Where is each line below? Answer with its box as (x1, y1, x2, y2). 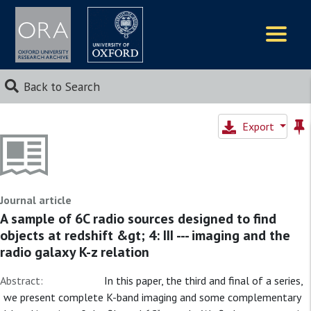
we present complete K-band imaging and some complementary (3, 290, 301, 304)
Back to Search (23, 78, 100, 94)
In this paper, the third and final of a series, (104, 274, 303, 287)
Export (242, 119, 277, 133)
